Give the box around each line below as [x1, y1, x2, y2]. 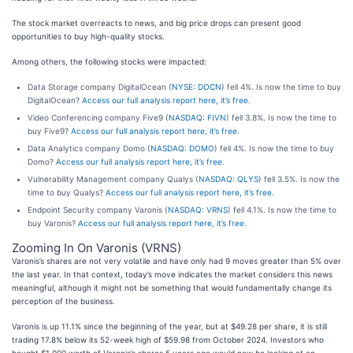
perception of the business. [12, 296, 115, 306]
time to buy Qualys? [28, 188, 106, 197]
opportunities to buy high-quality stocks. [12, 32, 165, 41]
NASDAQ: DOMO [150, 143, 214, 153]
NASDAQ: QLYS [199, 174, 258, 184]
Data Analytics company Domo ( [28, 143, 150, 153]
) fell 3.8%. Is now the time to [226, 113, 336, 122]
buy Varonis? [28, 218, 78, 228]
